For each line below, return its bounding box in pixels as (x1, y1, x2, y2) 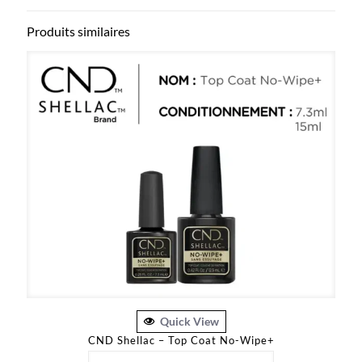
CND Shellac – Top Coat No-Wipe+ (87, 334, 275, 347)
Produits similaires (27, 23, 130, 39)
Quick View (159, 314, 219, 329)
